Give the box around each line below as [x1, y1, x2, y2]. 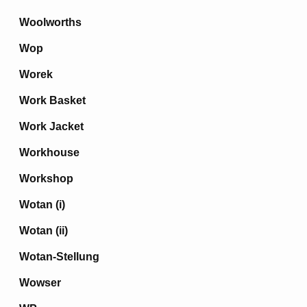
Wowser [19, 277, 61, 288]
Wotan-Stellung [19, 251, 99, 262]
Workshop [19, 173, 73, 184]
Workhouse [19, 147, 79, 158]
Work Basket [19, 95, 86, 106]
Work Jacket [19, 121, 84, 132]
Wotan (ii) [19, 225, 68, 236]
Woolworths [19, 16, 82, 28]
